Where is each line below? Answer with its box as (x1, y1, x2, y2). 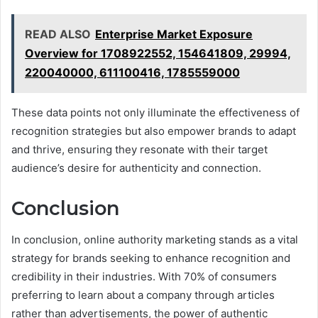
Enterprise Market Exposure (95, 26, 253, 41)
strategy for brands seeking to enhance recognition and (11, 251, 290, 265)
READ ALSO (25, 26, 91, 41)
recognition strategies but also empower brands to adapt (11, 124, 296, 138)
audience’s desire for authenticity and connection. (11, 160, 261, 175)
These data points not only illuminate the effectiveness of (11, 105, 300, 119)
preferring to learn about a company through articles (11, 288, 275, 302)
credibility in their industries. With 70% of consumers (11, 270, 277, 284)
